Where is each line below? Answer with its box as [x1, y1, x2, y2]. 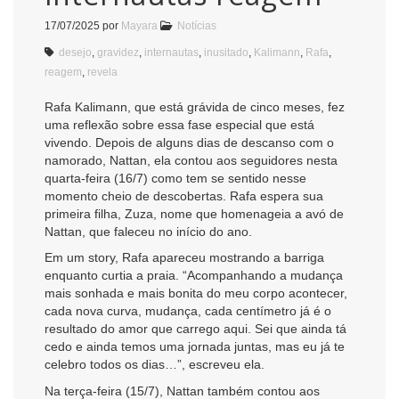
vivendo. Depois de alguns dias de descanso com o [45, 134, 334, 150]
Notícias [177, 19, 216, 32]
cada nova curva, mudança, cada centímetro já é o [45, 304, 331, 319]
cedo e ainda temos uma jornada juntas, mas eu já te [45, 339, 345, 354]
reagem [45, 65, 82, 78]
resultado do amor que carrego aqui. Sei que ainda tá [45, 322, 346, 337]
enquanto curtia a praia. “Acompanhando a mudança [45, 268, 343, 283]
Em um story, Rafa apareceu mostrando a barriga [45, 250, 324, 265]
